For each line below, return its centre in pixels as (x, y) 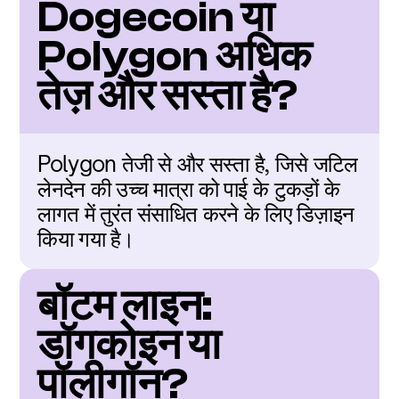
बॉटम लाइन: (125, 306)
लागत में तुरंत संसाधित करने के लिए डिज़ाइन (196, 214)
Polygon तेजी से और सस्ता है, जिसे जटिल (198, 164)
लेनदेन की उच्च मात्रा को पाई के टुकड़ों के (188, 189)
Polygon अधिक (175, 57)
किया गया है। (86, 239)
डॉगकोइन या (130, 345)
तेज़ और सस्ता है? (168, 96)
